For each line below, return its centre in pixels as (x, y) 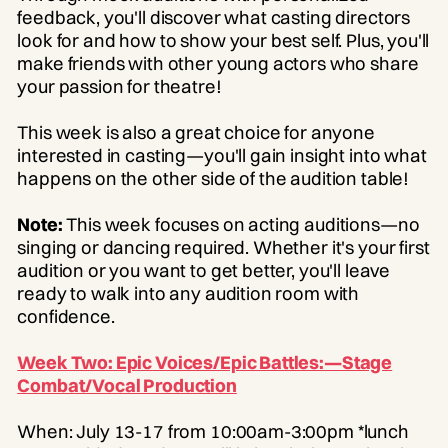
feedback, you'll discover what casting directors (214, 17)
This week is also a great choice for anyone (196, 132)
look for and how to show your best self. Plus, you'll (223, 40)
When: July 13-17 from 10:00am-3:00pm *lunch (213, 431)
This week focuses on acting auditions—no (241, 224)
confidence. (66, 316)
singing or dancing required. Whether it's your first (223, 247)
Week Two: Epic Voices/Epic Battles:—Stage (205, 362)
